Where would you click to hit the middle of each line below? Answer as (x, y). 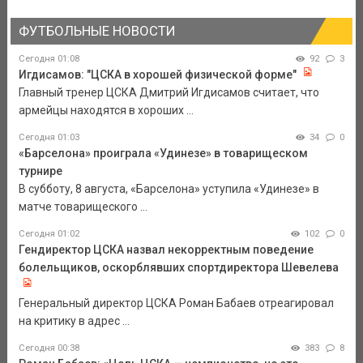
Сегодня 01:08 (49, 59)
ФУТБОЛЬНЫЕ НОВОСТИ (96, 30)
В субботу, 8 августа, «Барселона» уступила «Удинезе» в (169, 189)
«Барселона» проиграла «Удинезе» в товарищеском (163, 154)
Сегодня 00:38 (49, 348)
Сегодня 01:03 (49, 138)
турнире (40, 171)
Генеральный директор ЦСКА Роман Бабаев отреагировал (176, 303)
